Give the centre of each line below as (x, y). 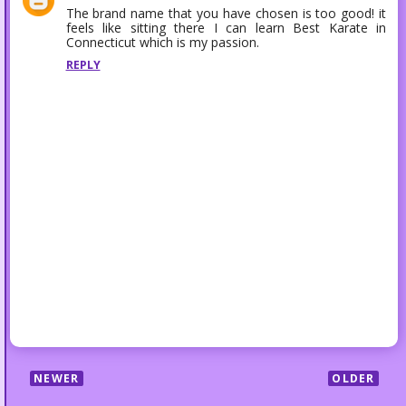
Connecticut (102, 42)
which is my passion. (199, 42)
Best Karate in (340, 27)
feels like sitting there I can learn (179, 27)
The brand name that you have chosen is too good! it (226, 13)
